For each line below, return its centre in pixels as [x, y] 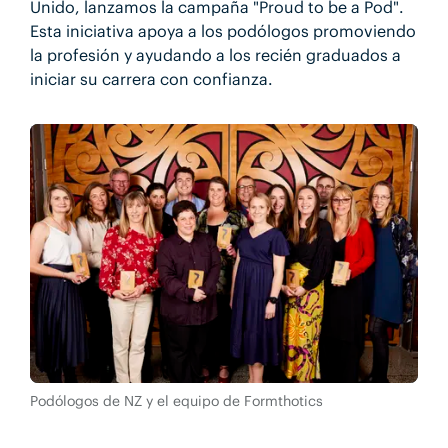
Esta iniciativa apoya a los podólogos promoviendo [222, 31]
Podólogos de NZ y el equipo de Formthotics [176, 401]
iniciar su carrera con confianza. [151, 79]
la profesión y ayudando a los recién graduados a [215, 55]
